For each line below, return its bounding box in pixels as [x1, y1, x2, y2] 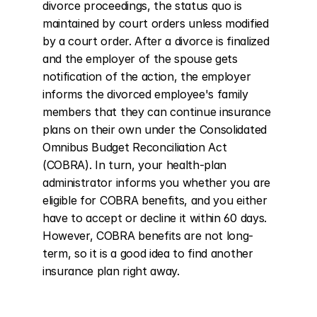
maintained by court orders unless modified [42, 16, 269, 30]
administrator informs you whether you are [42, 175, 270, 190]
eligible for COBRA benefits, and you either [42, 193, 267, 207]
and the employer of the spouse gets [42, 52, 238, 66]
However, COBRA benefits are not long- [42, 229, 254, 243]
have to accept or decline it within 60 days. [42, 211, 267, 225]
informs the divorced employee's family [42, 87, 248, 101]
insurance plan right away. [42, 264, 180, 278]
